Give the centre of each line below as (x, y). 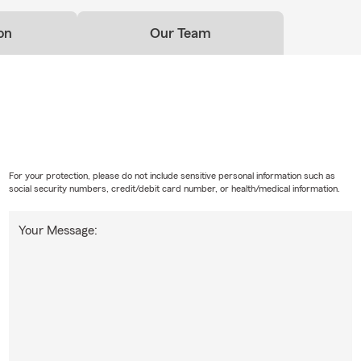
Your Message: (58, 231)
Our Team (180, 33)
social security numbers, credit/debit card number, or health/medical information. (174, 189)
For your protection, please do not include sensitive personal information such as (172, 176)
